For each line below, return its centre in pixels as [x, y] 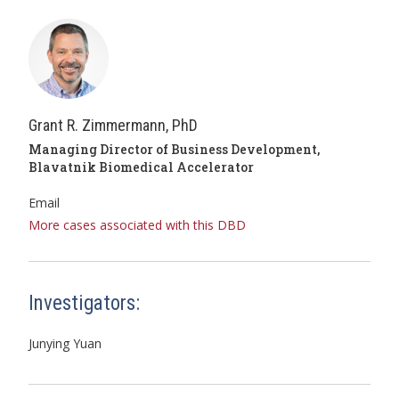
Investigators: [84, 303]
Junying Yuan [65, 343]
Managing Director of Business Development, [174, 149]
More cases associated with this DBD [137, 225]
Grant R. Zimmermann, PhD [113, 125]
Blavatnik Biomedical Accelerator [141, 167]
